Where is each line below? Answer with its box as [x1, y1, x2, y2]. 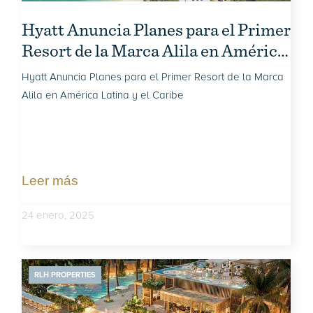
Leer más [22, 173, 79, 188]
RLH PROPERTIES [34, 270, 96, 279]
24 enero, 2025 [22, 208, 95, 221]
